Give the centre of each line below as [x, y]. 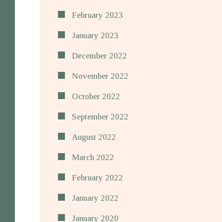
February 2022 [97, 178]
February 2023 [97, 15]
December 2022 [99, 56]
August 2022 [94, 137]
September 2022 [100, 117]
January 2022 [95, 198]
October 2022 [96, 96]
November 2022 [100, 76]
